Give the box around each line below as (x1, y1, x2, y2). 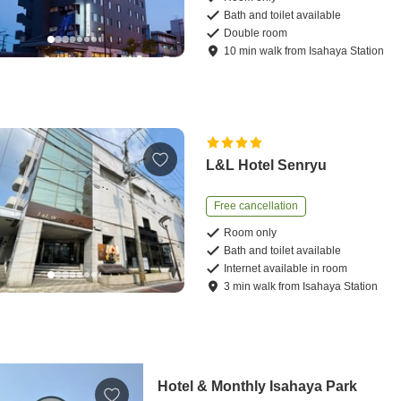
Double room (224, 26, 288, 39)
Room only (224, 226, 277, 239)
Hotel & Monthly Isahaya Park (158, 378, 358, 394)
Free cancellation (214, 199, 299, 212)
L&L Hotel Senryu (206, 157, 328, 173)
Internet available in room (224, 261, 348, 275)
